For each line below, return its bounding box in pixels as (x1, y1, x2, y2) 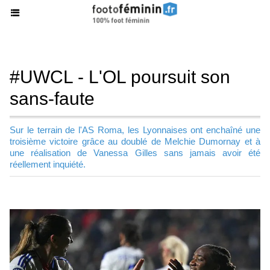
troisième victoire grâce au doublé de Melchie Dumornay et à (10, 136, 260, 146)
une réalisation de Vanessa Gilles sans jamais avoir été (10, 148, 260, 158)
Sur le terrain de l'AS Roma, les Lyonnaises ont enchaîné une (10, 125, 260, 135)
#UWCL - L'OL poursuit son (10, 67, 230, 87)
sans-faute (10, 89, 95, 108)
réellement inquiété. (10, 159, 86, 169)
